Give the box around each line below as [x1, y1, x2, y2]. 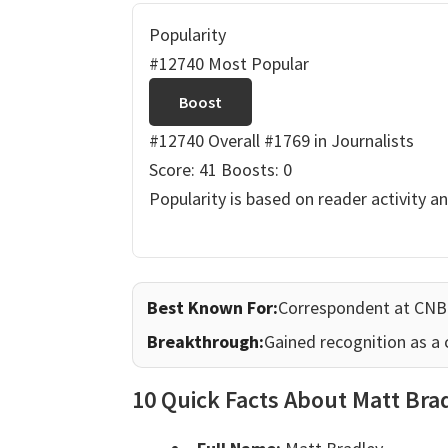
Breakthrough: [147, 330, 264, 354]
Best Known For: [147, 296, 278, 320]
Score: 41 [149, 158, 217, 182]
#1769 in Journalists [264, 129, 414, 153]
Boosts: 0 [221, 158, 292, 182]
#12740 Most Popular [149, 52, 309, 76]
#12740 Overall [149, 129, 260, 153]
